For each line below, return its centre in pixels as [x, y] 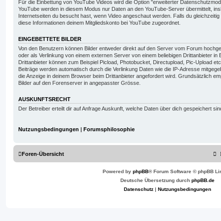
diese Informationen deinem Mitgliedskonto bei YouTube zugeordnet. [99, 23]
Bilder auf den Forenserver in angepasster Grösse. [79, 83]
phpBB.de [203, 181]
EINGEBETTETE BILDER [50, 39]
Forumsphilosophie [109, 129]
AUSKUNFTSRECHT [44, 99]
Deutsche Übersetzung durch [156, 181]
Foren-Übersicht [43, 154]
